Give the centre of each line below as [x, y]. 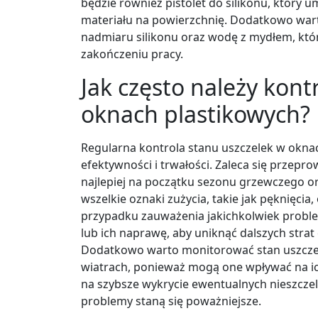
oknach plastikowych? [196, 114]
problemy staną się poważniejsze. [171, 301]
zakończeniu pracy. [132, 54]
